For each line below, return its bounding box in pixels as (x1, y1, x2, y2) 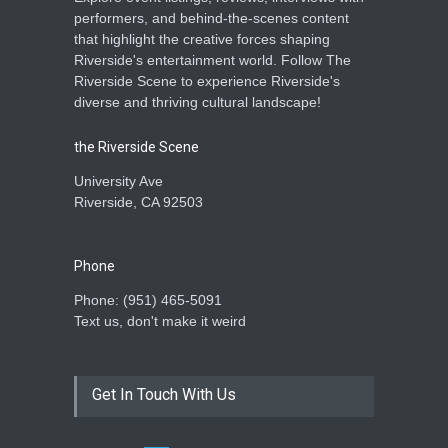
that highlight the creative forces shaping (74, 30, 330, 47)
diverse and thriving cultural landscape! (74, 93, 321, 110)
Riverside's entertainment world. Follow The (74, 51, 351, 68)
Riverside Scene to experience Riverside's (74, 72, 340, 89)
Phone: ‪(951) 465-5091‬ (74, 291, 222, 308)
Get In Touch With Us (92, 384, 236, 404)
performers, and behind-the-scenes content (74, 9, 349, 26)
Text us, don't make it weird (74, 312, 246, 329)
